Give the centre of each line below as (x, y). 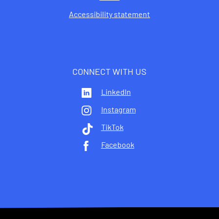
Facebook (118, 145)
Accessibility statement (109, 14)
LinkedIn (116, 92)
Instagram (118, 109)
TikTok (112, 127)
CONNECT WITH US (109, 72)
